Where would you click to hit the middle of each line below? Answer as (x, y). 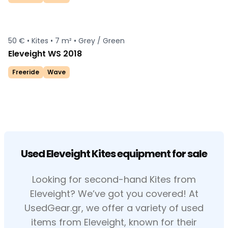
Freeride (26, 72)
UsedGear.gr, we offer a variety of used (114, 208)
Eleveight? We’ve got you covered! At (114, 194)
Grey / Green (102, 41)
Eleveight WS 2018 (45, 54)
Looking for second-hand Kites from (114, 179)
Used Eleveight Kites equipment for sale (114, 154)
